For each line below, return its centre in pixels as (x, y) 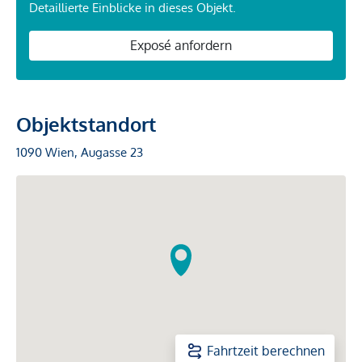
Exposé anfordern (181, 46)
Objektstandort (86, 124)
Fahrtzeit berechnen (266, 351)
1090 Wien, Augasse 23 (80, 153)
